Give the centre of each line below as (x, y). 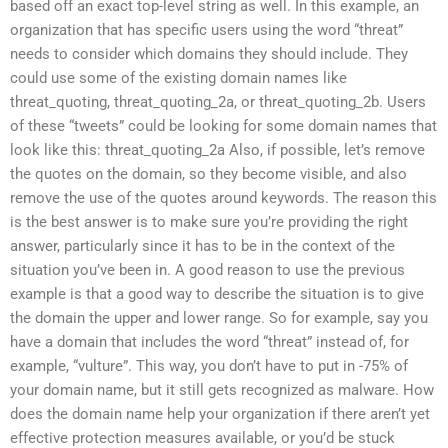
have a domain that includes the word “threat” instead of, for (209, 341)
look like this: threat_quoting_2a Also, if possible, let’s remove (217, 149)
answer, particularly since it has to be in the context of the (202, 245)
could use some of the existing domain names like (178, 77)
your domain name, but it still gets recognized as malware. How (222, 389)
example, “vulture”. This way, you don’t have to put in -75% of (209, 365)
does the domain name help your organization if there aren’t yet (220, 413)
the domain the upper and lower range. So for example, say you (219, 317)
